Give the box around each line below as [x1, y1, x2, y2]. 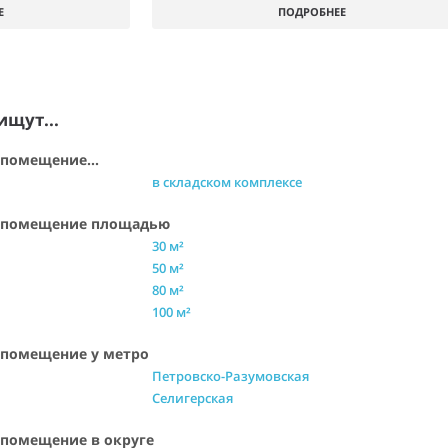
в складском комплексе [152, 173, 302, 191]
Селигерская [152, 389, 233, 407]
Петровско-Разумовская [152, 367, 309, 385]
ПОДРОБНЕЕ [278, 4, 346, 19]
